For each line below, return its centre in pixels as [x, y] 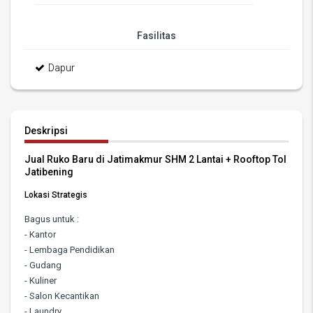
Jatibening [49, 172]
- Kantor [40, 235]
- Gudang [43, 265]
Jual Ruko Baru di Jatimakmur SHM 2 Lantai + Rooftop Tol [155, 160]
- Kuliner [41, 281]
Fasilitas [156, 36]
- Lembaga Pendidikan [70, 250]
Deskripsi [46, 131]
